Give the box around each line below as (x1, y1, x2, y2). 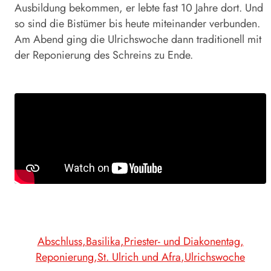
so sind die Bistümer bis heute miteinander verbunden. (15, 15, 260, 31)
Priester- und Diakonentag (123, 233, 240, 249)
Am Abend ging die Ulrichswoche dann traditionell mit (15, 31, 261, 47)
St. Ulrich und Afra (97, 249, 181, 265)
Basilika (85, 233, 120, 249)
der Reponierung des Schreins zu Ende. (15, 47, 193, 63)
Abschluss (37, 233, 82, 249)
